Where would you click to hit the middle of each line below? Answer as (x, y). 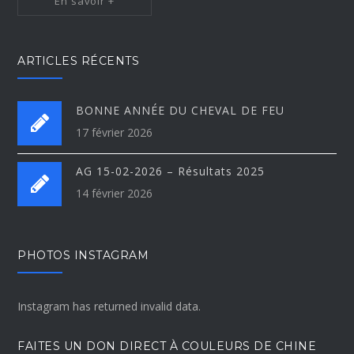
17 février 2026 (115, 132)
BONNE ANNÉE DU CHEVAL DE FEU (181, 110)
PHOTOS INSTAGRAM (83, 255)
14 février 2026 (115, 193)
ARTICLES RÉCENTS (79, 60)
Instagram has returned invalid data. (109, 306)
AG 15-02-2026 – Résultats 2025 (171, 171)
